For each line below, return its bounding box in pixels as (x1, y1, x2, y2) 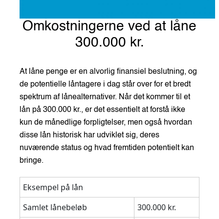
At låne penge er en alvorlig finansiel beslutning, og (20, 67, 197, 76)
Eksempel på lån (23, 181, 83, 193)
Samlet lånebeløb (23, 201, 87, 213)
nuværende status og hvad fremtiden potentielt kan (20, 144, 194, 152)
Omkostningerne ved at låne (22, 19, 197, 33)
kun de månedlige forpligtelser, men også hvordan (20, 118, 192, 127)
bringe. (20, 156, 44, 165)
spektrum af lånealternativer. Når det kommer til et (20, 93, 190, 101)
